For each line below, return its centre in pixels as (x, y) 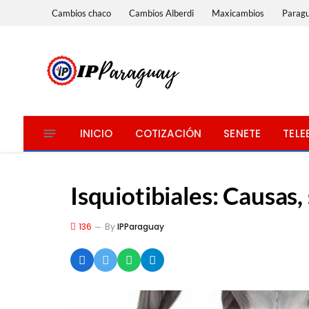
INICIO (96, 133)
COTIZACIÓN (168, 133)
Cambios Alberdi (162, 13)
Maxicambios (238, 13)
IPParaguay (141, 227)
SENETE (242, 133)
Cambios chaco (82, 13)
